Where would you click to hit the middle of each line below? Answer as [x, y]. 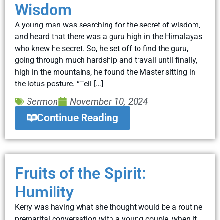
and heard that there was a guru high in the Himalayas [109, 36]
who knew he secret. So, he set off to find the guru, [101, 48]
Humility [44, 192]
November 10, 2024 [109, 102]
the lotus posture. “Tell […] [59, 83]
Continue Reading [77, 118]
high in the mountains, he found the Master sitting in [105, 72]
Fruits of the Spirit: [81, 174]
